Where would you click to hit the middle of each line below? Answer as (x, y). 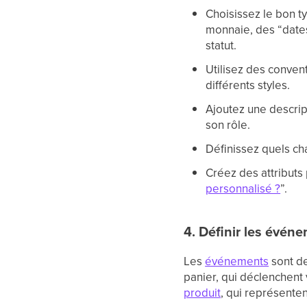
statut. (221, 45)
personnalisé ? (243, 188)
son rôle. (228, 124)
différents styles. (248, 85)
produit (202, 292)
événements (237, 261)
